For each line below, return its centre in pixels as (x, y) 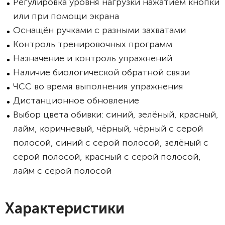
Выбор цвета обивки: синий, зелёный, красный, (116, 115)
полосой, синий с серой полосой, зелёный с (111, 143)
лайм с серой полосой (62, 171)
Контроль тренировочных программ (93, 44)
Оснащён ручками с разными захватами (99, 30)
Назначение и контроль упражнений (93, 58)
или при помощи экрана (66, 16)
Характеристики (65, 208)
